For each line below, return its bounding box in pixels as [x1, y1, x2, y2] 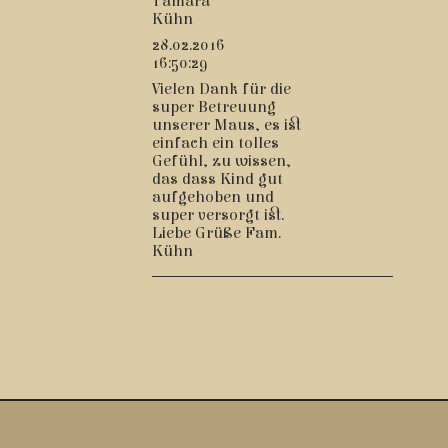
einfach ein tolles [152, 134, 279, 153]
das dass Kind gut [152, 170, 283, 189]
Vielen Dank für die [152, 80, 291, 99]
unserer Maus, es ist [152, 116, 301, 135]
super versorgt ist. [152, 206, 284, 225]
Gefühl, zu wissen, [152, 152, 291, 171]
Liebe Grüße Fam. [152, 224, 281, 243]
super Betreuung [152, 98, 276, 117]
